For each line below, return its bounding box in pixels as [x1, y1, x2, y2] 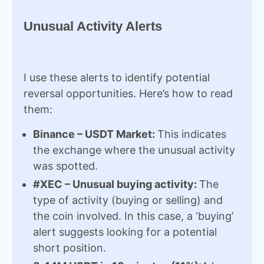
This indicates [157, 128, 226, 140]
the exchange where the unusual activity [33, 144, 235, 156]
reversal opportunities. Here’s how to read [24, 87, 233, 100]
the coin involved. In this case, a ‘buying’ [33, 210, 233, 222]
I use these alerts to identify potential [24, 71, 210, 84]
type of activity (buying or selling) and [33, 194, 223, 206]
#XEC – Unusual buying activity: [33, 178, 199, 190]
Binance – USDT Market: [33, 128, 157, 140]
